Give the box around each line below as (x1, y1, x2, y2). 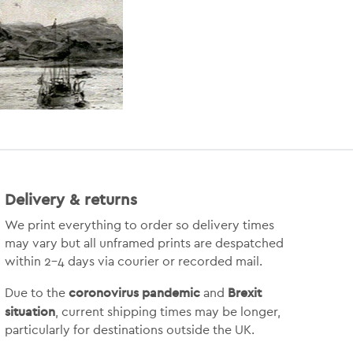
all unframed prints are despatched (83, 236, 284, 250)
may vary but (4, 236, 84, 250)
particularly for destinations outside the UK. (4, 323, 255, 336)
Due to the (4, 286, 69, 299)
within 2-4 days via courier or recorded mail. (4, 255, 262, 268)
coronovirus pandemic (68, 284, 200, 300)
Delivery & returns (4, 188, 137, 209)
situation (4, 303, 55, 319)
